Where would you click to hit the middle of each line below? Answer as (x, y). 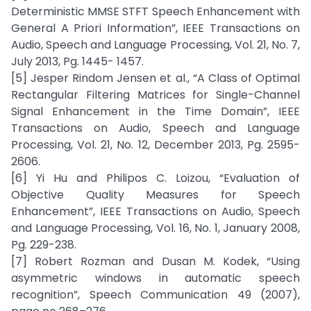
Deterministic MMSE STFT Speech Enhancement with (155, 11)
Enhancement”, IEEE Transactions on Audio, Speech (155, 211)
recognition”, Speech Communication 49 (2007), (155, 295)
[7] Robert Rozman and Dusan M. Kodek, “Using (155, 261)
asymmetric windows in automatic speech (155, 278)
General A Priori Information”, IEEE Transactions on (155, 28)
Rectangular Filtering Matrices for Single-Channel (155, 95)
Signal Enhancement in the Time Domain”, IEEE (155, 111)
